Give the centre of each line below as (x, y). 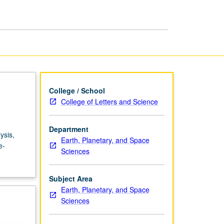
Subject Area (70, 178)
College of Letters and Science (109, 101)
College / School (77, 90)
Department (68, 129)
